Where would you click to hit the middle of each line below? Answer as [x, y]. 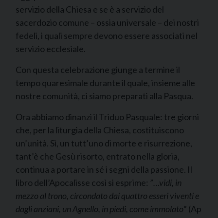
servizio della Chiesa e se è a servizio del [90, 9]
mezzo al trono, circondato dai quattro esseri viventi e [107, 196]
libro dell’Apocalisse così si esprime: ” [84, 182]
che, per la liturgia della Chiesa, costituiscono [100, 130]
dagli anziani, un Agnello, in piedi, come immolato [100, 209]
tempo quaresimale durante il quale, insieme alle [105, 83]
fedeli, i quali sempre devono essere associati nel [107, 36]
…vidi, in [167, 182]
